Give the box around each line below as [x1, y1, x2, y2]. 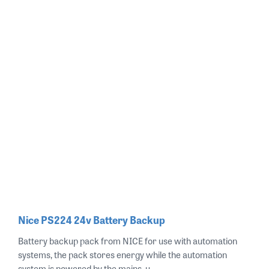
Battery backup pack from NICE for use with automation [18, 234, 237, 248]
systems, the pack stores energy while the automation [18, 247, 227, 262]
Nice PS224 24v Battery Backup [18, 212, 165, 228]
